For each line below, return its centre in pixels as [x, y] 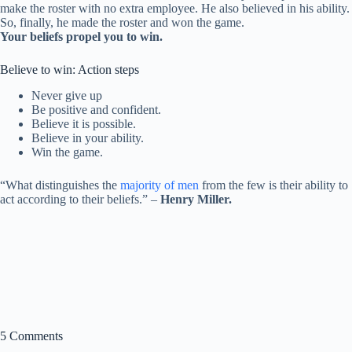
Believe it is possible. [84, 123]
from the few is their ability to [273, 185]
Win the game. [67, 152]
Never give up [67, 95]
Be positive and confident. [96, 109]
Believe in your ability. [88, 137]
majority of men [159, 185]
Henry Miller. [196, 199]
